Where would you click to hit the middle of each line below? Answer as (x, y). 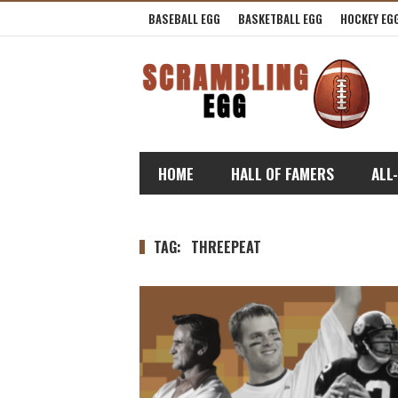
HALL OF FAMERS (283, 173)
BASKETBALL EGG (280, 19)
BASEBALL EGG (184, 19)
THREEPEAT (224, 247)
